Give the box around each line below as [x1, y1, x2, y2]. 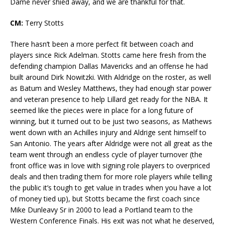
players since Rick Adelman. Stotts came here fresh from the [10, 50, 206, 60]
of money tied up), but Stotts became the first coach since [10, 194, 200, 204]
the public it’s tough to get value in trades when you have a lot [10, 183, 211, 193]
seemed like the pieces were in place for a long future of [10, 105, 193, 116]
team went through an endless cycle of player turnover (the [10, 150, 202, 160]
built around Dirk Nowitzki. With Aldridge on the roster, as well [10, 72, 211, 82]
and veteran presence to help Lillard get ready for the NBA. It [10, 94, 208, 104]
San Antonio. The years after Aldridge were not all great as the [10, 139, 212, 149]
